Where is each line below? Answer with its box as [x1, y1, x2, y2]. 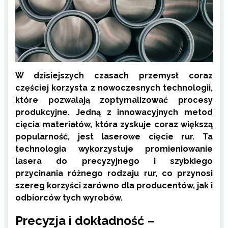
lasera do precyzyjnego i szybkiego [15, 156, 213, 166]
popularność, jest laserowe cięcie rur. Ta [15, 131, 213, 141]
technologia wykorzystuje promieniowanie [15, 144, 213, 154]
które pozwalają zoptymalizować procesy [15, 95, 213, 105]
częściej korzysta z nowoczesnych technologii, [15, 82, 213, 93]
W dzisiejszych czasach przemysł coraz [15, 70, 213, 80]
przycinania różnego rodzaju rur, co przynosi [15, 168, 213, 178]
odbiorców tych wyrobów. [15, 192, 123, 203]
